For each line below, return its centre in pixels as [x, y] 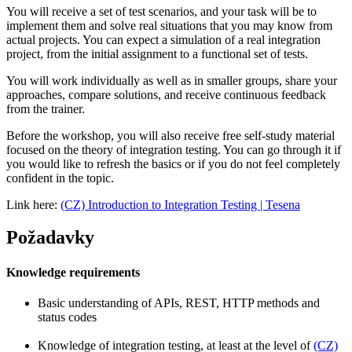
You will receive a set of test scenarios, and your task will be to [161, 11]
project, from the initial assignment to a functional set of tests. [157, 53]
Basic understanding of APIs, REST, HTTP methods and [179, 302]
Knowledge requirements [73, 272]
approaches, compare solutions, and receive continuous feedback [166, 94]
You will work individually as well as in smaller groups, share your [172, 80]
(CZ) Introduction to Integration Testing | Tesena [180, 204]
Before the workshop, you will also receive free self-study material [170, 135]
